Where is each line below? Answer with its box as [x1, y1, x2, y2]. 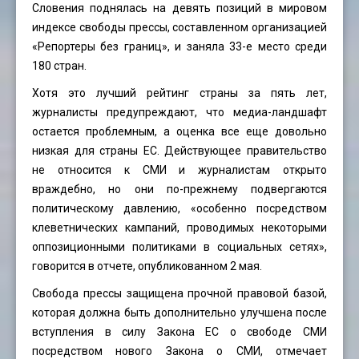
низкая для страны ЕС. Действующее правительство [32, 144, 327, 158]
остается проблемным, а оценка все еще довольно [32, 125, 327, 139]
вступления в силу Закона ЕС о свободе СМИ [32, 325, 327, 339]
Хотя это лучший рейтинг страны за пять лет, [32, 87, 327, 100]
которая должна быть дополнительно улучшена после [32, 306, 327, 320]
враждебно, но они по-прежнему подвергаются [32, 183, 327, 196]
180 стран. [32, 59, 87, 73]
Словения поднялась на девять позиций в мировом [32, 2, 327, 15]
